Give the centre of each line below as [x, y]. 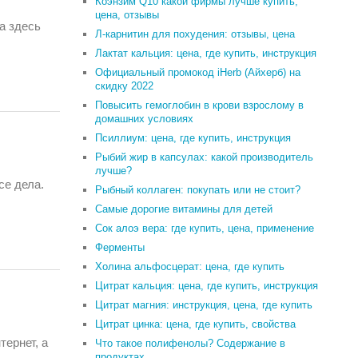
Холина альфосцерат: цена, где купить [190, 267]
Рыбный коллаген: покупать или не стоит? [198, 190]
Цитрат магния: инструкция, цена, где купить [204, 305]
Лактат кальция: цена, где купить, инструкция [206, 53]
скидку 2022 [125, 86]
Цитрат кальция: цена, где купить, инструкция [207, 286]
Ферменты [120, 247]
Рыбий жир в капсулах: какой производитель [205, 157]
